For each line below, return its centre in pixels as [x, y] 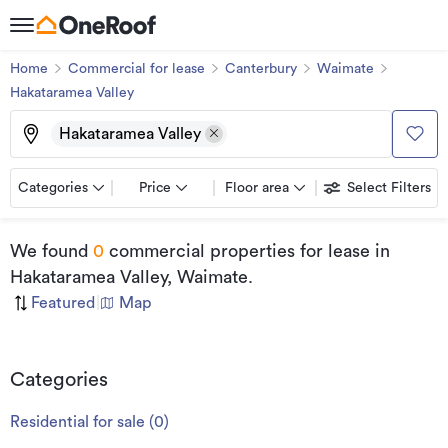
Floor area [257, 188]
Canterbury [261, 69]
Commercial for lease [136, 69]
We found [49, 251]
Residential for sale [77, 422]
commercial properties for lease [237, 251]
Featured [63, 303]
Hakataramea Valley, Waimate [129, 277]
